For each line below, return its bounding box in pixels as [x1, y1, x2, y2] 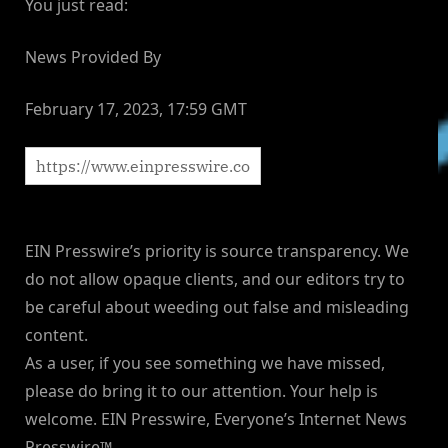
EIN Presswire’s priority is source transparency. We [25, 240, 409, 263]
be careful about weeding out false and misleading [25, 296, 409, 319]
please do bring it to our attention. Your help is [25, 380, 378, 403]
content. [25, 324, 88, 347]
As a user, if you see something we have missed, [25, 352, 385, 375]
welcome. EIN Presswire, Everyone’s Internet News [25, 408, 407, 431]
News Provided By [25, 46, 161, 69]
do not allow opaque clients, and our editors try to [25, 268, 405, 291]
